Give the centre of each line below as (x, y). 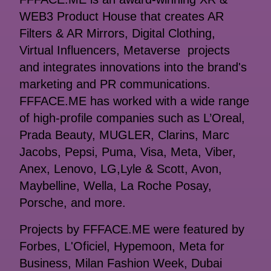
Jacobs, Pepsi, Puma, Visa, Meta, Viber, (128, 152)
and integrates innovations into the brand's (133, 67)
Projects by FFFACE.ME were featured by (132, 230)
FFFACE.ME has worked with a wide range (134, 101)
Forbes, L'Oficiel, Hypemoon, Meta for (122, 247)
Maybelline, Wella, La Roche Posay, (116, 186)
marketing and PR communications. (115, 84)
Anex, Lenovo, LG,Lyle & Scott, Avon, (121, 169)
